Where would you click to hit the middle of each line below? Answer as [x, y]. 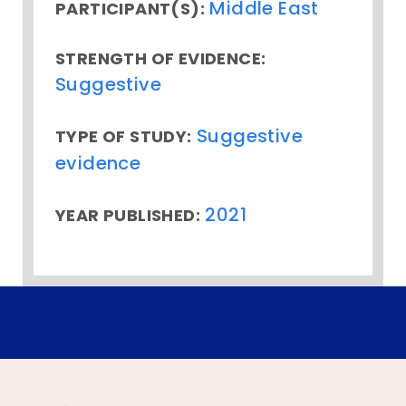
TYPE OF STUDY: [124, 137]
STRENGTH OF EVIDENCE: [161, 59]
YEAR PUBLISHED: [128, 216]
